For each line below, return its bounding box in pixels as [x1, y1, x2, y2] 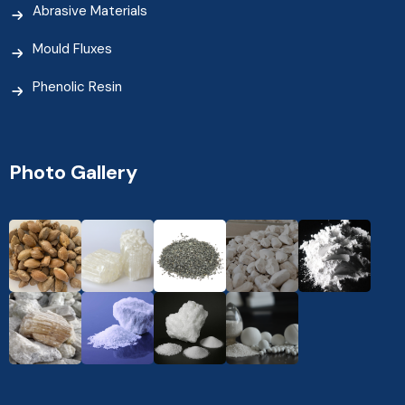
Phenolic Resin [33, 77, 122, 96]
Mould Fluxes [33, 39, 112, 58]
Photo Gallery [9, 158, 137, 185]
